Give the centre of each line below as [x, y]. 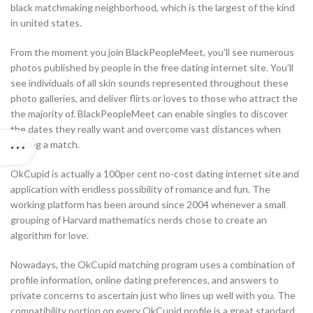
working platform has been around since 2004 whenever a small [148, 205]
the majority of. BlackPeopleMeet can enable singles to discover [149, 114]
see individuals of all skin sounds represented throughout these [150, 83]
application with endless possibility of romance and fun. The [140, 189]
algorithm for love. [50, 235]
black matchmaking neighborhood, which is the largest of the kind [153, 8]
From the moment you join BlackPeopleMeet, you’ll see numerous [152, 52]
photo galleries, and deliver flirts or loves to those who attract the [154, 99]
